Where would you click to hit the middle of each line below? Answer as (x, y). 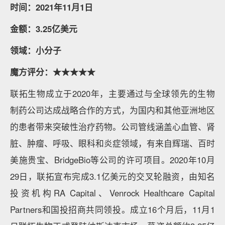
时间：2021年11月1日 (51, 7)
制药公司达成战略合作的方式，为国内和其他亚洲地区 (113, 110)
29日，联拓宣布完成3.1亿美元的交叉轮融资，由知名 (113, 176)
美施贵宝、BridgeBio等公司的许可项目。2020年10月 (113, 160)
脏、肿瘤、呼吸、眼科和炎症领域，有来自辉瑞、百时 (113, 143)
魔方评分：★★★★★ (53, 72)
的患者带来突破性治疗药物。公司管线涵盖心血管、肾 (113, 127)
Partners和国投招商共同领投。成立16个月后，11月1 (113, 209)
